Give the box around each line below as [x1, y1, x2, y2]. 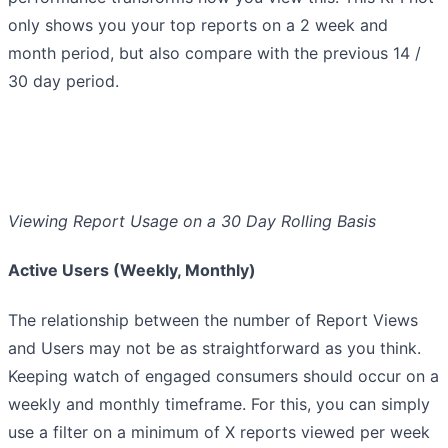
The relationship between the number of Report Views [8, 309, 418, 330]
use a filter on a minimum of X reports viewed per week [8, 421, 430, 442]
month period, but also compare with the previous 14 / [8, 43, 421, 64]
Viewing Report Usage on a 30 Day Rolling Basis [8, 211, 376, 232]
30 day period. [8, 71, 119, 92]
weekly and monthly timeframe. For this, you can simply [8, 393, 430, 414]
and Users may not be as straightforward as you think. [8, 337, 421, 358]
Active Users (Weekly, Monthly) [8, 260, 256, 281]
